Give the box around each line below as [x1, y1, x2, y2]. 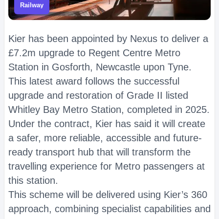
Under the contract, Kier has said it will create [8, 118, 205, 129]
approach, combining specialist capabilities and [8, 203, 211, 214]
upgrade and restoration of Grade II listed [8, 90, 188, 101]
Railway [20, 2, 44, 9]
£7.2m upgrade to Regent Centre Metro [8, 47, 180, 58]
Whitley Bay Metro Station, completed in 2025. [8, 104, 210, 115]
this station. [8, 175, 58, 186]
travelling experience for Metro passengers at [8, 161, 205, 172]
